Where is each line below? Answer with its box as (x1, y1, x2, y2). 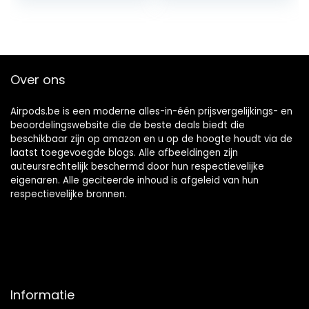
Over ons (10, 71, 66, 89)
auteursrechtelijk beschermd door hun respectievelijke (10, 160, 264, 174)
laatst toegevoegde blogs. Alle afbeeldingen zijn (10, 146, 238, 160)
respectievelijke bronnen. (10, 188, 127, 201)
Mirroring (27, 16, 77, 32)
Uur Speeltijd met (27, 43, 121, 60)
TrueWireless (27, 2, 98, 19)
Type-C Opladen (27, 57, 119, 74)
